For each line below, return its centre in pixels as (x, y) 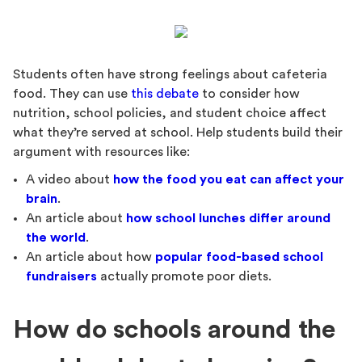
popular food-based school (239, 257)
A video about (69, 180)
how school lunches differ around (228, 219)
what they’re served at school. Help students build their (178, 133)
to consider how (249, 94)
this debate (165, 94)
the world (56, 238)
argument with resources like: (101, 152)
